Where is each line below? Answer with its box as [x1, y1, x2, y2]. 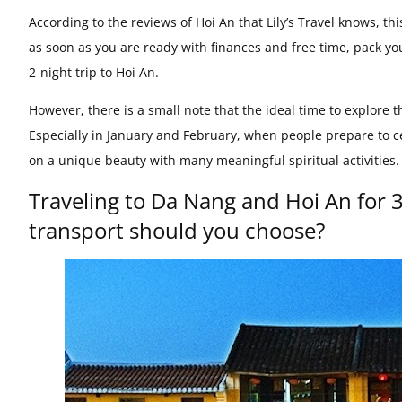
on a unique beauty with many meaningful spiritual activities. [29, 152, 399, 170]
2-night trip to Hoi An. [29, 63, 159, 81]
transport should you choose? [29, 215, 325, 246]
